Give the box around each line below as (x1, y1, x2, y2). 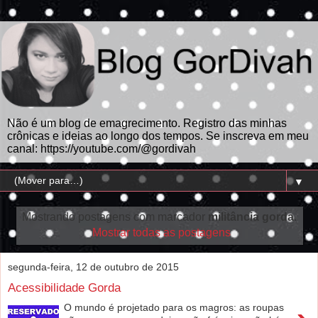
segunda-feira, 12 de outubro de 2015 (8, 261, 179, 273)
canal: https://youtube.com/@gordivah (7, 143, 196, 155)
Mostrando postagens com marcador (21, 211, 208, 224)
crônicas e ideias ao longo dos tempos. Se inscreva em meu (7, 130, 309, 143)
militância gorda (207, 211, 294, 224)
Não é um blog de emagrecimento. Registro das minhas (7, 117, 287, 130)
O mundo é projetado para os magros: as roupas (64, 302, 285, 314)
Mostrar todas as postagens (92, 226, 231, 239)
